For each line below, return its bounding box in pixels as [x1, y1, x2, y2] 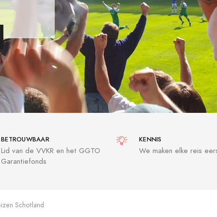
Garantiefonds [1, 156, 46, 166]
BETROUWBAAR [1, 135, 49, 144]
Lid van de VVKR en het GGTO [1, 146, 100, 155]
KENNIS [139, 135, 162, 144]
